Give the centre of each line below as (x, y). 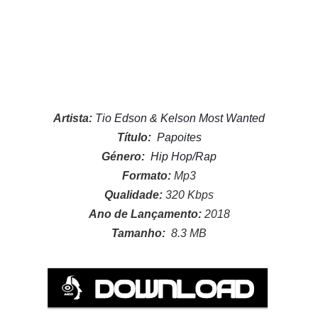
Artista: (74, 118)
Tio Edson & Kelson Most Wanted (180, 118)
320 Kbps (190, 195)
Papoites (179, 137)
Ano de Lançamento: (146, 214)
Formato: (148, 176)
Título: (134, 137)
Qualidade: (135, 195)
